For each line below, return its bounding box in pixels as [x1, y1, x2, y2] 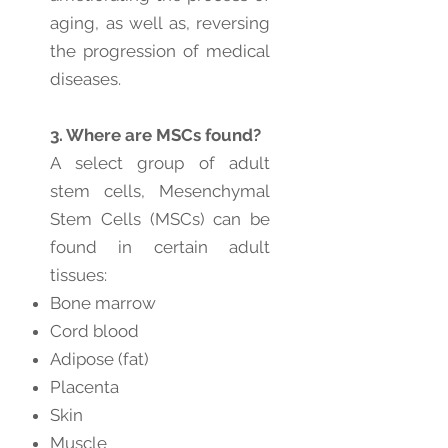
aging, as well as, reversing [50, 13, 270, 33]
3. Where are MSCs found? [50, 125, 261, 145]
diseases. [50, 69, 121, 89]
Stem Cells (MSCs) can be [50, 209, 270, 229]
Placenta [50, 377, 119, 397]
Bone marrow [50, 293, 156, 313]
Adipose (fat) [50, 349, 149, 369]
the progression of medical [50, 41, 270, 61]
